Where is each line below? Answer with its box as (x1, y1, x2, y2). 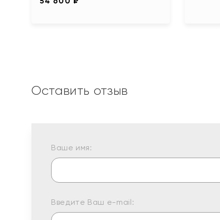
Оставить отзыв (31, 82, 128, 98)
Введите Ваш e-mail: (51, 197, 135, 207)
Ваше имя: (51, 142, 92, 152)
